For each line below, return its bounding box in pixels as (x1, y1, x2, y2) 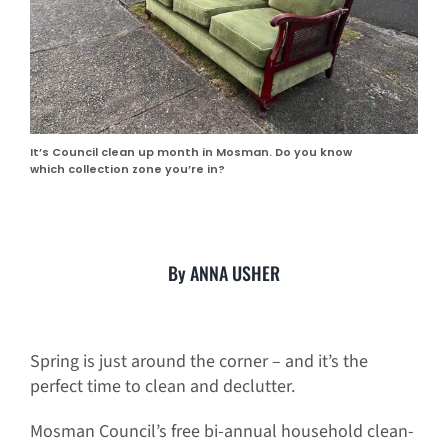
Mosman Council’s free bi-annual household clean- (29, 419, 414, 445)
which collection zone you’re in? (29, 161, 225, 178)
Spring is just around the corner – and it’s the (29, 349, 368, 375)
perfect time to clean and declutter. (29, 374, 295, 400)
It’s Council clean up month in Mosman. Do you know (29, 144, 352, 161)
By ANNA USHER (168, 260, 280, 287)
